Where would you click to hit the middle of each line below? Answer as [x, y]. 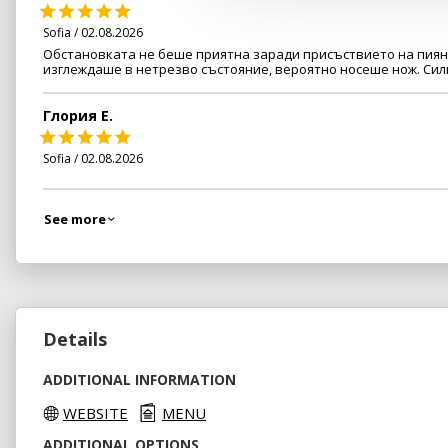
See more [75, 218]
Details [75, 338]
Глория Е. [78, 115]
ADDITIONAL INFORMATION [139, 379]
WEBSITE [95, 412]
